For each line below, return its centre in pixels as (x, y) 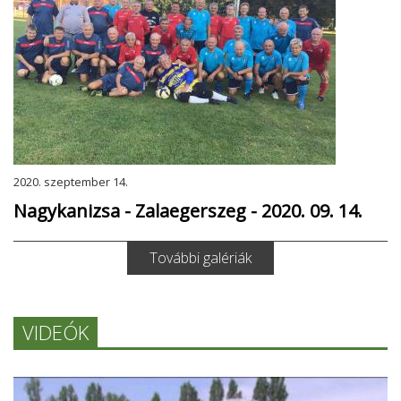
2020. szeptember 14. (71, 182)
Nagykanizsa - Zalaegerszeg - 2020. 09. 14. (188, 211)
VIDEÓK (55, 332)
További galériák (200, 258)
